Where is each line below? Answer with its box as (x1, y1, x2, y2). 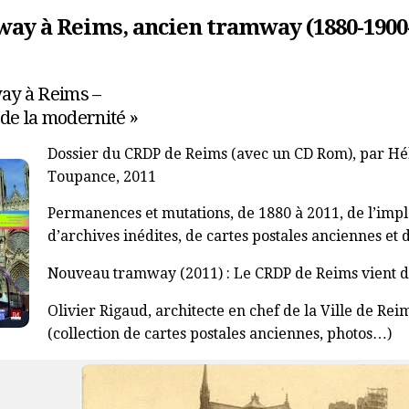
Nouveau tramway (47, 265, 176, 283)
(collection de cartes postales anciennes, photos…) (47, 325, 392, 342)
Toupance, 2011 (47, 167, 156, 185)
